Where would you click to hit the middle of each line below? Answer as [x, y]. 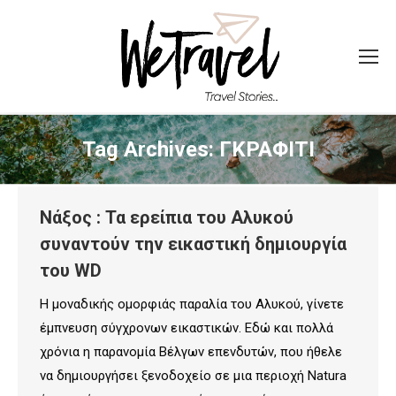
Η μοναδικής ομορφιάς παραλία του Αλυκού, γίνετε [192, 304]
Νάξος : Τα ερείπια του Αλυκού [167, 217]
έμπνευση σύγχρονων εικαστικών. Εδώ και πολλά [187, 328]
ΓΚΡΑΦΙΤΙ [267, 149]
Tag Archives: [150, 149]
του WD [71, 270]
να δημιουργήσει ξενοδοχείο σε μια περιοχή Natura [193, 376]
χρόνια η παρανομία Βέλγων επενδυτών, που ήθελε [191, 352]
